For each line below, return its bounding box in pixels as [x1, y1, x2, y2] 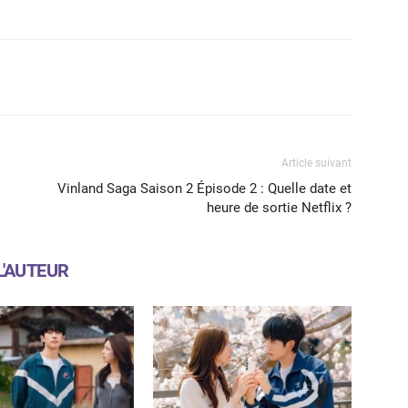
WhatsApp [81, 69, 129, 84]
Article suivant [281, 156, 352, 169]
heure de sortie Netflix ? [207, 199, 352, 216]
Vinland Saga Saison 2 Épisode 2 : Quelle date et [57, 179, 352, 197]
